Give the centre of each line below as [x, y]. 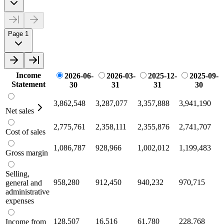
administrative [27, 191]
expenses [20, 200]
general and [24, 182]
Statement [28, 84]
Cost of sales [25, 131]
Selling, [17, 173]
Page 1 [18, 33]
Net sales [20, 110]
